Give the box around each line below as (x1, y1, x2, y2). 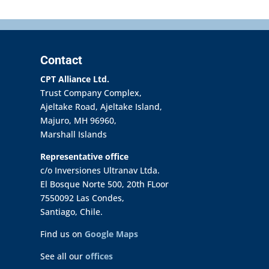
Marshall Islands (40, 128, 107, 140)
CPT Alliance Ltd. (40, 73, 110, 85)
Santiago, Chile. (40, 206, 103, 217)
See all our (40, 250, 86, 262)
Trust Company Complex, (40, 87, 142, 98)
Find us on (40, 228, 85, 240)
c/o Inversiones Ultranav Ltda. (40, 165, 160, 176)
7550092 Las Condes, (40, 192, 125, 204)
